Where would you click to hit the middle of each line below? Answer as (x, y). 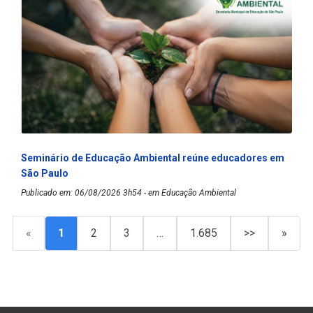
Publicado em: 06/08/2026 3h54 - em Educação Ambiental (129, 193)
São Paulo (45, 174)
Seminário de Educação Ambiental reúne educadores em (153, 158)
